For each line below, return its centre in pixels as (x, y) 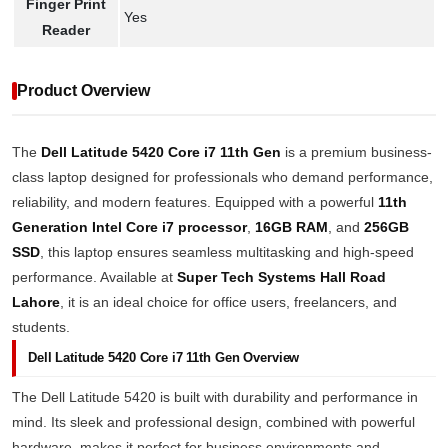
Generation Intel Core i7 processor (129, 227)
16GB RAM (291, 227)
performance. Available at (94, 277)
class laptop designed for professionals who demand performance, (222, 177)
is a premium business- (356, 152)
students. (41, 327)
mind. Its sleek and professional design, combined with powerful (213, 422)
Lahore (36, 302)
